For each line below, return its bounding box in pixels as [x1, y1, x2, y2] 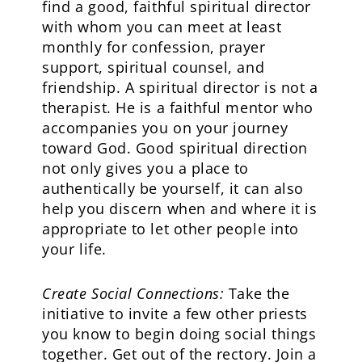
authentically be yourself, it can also [42, 178, 304, 198]
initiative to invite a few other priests [42, 303, 308, 323]
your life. [42, 238, 107, 259]
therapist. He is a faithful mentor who [42, 97, 314, 117]
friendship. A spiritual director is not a [42, 77, 318, 97]
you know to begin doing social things [42, 323, 317, 343]
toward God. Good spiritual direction [42, 137, 308, 158]
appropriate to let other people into [42, 218, 299, 238]
